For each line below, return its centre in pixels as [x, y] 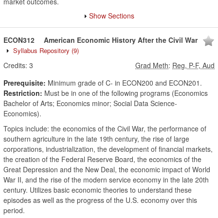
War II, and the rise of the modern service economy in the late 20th [106, 180]
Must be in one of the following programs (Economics [125, 93]
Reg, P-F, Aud [193, 65]
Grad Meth [152, 65]
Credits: [15, 65]
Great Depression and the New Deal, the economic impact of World [107, 169]
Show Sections [112, 16]
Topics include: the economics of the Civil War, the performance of [105, 128]
